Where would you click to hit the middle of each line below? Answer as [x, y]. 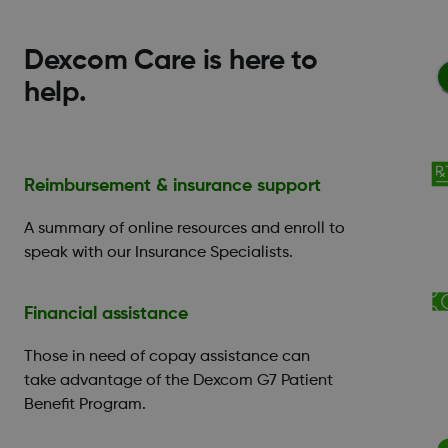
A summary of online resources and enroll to [184, 229]
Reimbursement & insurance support [172, 186]
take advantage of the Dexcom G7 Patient [178, 381]
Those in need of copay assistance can [167, 357]
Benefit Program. [85, 405]
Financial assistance [106, 314]
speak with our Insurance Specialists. [158, 253]
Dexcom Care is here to [171, 61]
